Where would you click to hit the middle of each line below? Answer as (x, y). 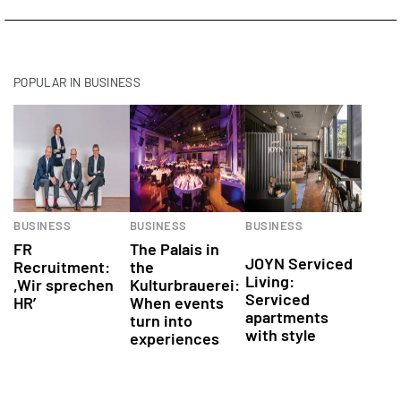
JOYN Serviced (299, 263)
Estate (264, 246)
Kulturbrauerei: (184, 284)
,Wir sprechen (64, 284)
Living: (270, 281)
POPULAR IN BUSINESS (77, 81)
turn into (161, 320)
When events (176, 302)
